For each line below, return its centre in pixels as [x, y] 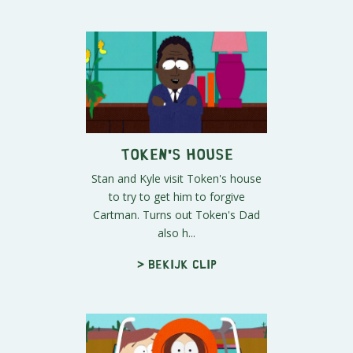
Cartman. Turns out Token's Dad [176, 215]
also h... [176, 233]
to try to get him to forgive [176, 197]
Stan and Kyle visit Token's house [176, 179]
